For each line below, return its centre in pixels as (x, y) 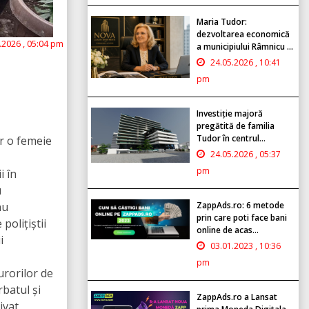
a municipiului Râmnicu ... (245, 46)
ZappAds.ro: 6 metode (240, 205)
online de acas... (228, 230)
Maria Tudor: (222, 21)
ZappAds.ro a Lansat (237, 297)
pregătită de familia (236, 126)
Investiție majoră (230, 113)
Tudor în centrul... (231, 138)
